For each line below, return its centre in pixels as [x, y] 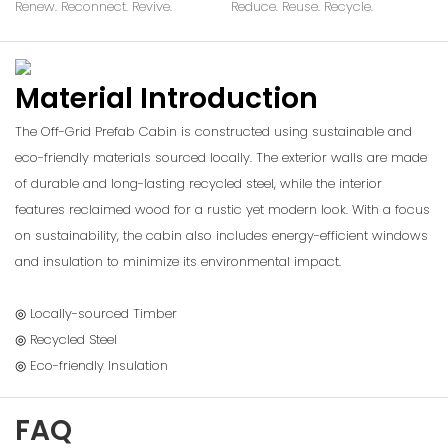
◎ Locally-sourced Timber [98, 313]
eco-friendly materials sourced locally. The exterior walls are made [221, 157]
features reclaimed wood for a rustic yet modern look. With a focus [222, 209]
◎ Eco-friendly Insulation [91, 365]
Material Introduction [166, 99]
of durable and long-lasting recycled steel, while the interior [198, 183]
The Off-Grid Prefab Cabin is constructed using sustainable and [213, 131]
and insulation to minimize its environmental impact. [178, 261]
